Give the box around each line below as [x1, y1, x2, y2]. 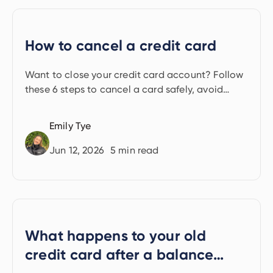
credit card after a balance [25, 246, 214, 263]
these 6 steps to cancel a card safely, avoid [25, 83, 224, 95]
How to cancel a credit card [25, 37, 217, 54]
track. [25, 113, 51, 124]
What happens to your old [25, 227, 206, 244]
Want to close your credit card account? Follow [25, 69, 244, 80]
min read [116, 144, 159, 156]
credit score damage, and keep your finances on [25, 98, 246, 110]
